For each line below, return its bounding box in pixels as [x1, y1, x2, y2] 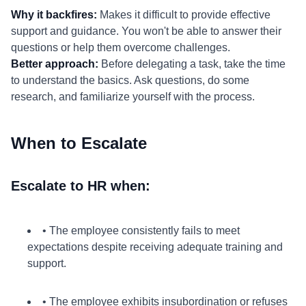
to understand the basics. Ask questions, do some [11, 74, 249, 86]
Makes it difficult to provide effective [97, 9, 270, 20]
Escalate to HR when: [11, 178, 150, 193]
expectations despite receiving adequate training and [27, 241, 283, 253]
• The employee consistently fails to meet [42, 225, 240, 236]
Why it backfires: [11, 9, 97, 20]
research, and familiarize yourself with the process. [11, 91, 255, 102]
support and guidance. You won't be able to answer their [11, 25, 281, 37]
